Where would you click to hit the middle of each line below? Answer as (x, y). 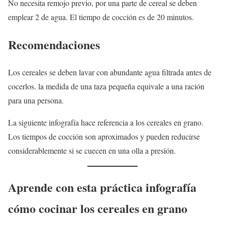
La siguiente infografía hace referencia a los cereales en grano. (106, 123)
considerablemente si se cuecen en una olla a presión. (93, 151)
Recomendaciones (54, 45)
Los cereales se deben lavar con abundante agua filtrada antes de (110, 72)
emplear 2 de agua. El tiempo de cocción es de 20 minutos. (102, 17)
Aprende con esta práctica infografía (102, 187)
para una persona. (36, 100)
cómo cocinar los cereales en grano (98, 208)
